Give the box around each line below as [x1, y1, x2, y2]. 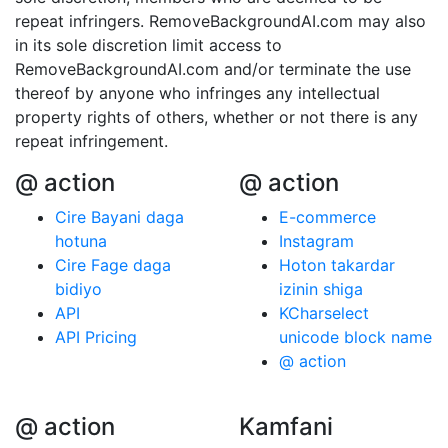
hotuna [55, 231, 107, 251]
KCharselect [279, 303, 369, 323]
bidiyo [55, 279, 102, 299]
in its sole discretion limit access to [15, 35, 282, 55]
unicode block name [279, 327, 432, 347]
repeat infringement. [15, 131, 168, 151]
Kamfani [239, 412, 333, 441]
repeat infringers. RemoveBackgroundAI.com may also [15, 11, 426, 31]
